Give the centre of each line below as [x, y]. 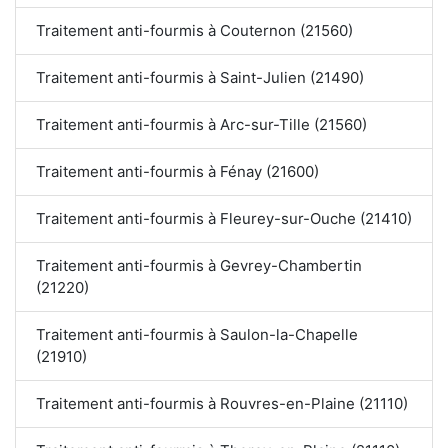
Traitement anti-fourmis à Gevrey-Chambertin [199, 266]
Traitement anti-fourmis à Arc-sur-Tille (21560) [202, 125]
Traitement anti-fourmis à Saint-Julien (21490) [200, 78]
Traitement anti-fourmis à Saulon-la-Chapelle [197, 335]
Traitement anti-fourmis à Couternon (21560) [194, 31]
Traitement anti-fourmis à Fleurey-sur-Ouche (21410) [224, 219]
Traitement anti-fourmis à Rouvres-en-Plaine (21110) [222, 404]
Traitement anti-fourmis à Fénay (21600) [177, 172]
